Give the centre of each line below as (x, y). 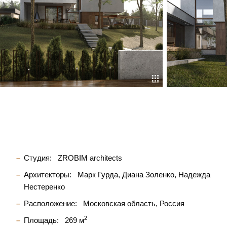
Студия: (38, 158)
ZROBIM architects (89, 158)
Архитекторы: (48, 175)
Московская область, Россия (133, 203)
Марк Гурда (98, 175)
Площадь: (41, 220)
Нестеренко (44, 187)
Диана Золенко (148, 175)
